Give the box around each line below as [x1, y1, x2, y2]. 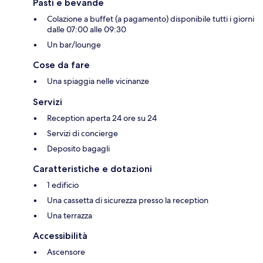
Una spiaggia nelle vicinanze [47, 76, 149, 87]
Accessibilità [33, 230, 87, 242]
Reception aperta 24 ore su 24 [47, 113, 157, 124]
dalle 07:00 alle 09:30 [47, 24, 126, 35]
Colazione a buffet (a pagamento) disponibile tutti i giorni [47, 14, 254, 25]
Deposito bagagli [47, 143, 110, 154]
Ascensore [47, 247, 85, 258]
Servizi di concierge [47, 128, 118, 139]
